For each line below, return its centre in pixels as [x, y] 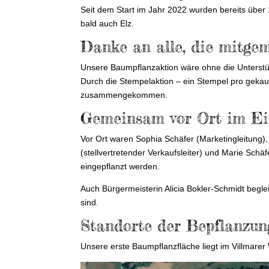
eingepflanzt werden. [120, 167]
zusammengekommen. [124, 95]
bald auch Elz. [107, 24]
